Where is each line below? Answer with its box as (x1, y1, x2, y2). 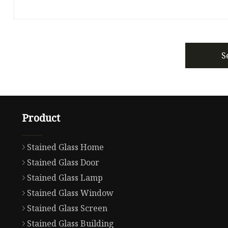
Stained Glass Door (26, 157, 99, 168)
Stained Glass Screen (26, 203, 107, 214)
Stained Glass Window (26, 187, 113, 199)
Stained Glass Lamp (26, 172, 103, 184)
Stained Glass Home (26, 141, 104, 153)
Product (21, 111, 60, 125)
